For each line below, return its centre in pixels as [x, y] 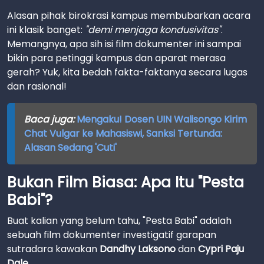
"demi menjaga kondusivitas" [153, 30]
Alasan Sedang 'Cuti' [70, 148]
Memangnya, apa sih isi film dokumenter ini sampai [124, 44]
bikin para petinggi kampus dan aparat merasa [116, 58]
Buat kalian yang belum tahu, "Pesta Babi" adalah [119, 221]
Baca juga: [50, 119]
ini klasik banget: [46, 30]
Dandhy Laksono [138, 249]
